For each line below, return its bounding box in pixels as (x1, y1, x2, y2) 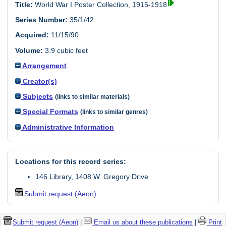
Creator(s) (20, 77, 57, 85)
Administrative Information (20, 123, 114, 131)
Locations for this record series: (15, 157, 126, 166)
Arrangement (20, 62, 67, 70)
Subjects (20, 92, 53, 100)
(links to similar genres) (80, 109, 148, 116)
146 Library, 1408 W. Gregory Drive (35, 173, 148, 181)
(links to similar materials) (54, 93, 130, 100)
